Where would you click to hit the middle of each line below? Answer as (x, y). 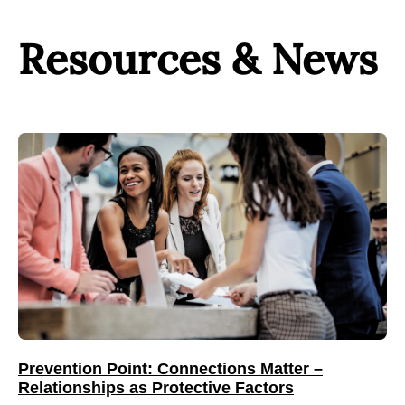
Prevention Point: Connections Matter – (170, 368)
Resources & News (198, 59)
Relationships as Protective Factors (156, 387)
